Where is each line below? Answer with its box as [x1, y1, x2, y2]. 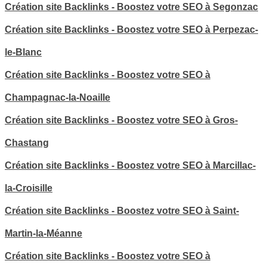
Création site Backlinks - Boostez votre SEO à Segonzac [5, 2, 258, 13]
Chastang [5, 138, 49, 148]
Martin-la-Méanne [5, 228, 82, 239]
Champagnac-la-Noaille [5, 92, 110, 103]
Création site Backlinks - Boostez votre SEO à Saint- [5, 206, 239, 216]
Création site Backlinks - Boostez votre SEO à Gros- [5, 115, 238, 126]
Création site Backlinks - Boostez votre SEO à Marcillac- [5, 160, 256, 171]
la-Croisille [5, 183, 52, 194]
